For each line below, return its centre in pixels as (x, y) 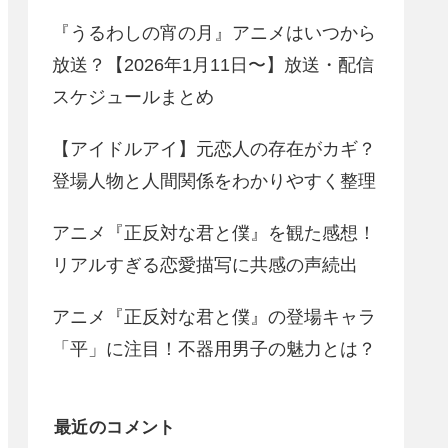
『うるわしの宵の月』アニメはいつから (214, 33)
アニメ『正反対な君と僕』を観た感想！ (214, 233)
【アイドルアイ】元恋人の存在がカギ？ (214, 149)
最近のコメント (115, 428)
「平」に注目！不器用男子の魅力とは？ (214, 349)
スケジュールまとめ (133, 97)
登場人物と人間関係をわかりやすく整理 (214, 181)
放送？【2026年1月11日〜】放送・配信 (213, 65)
